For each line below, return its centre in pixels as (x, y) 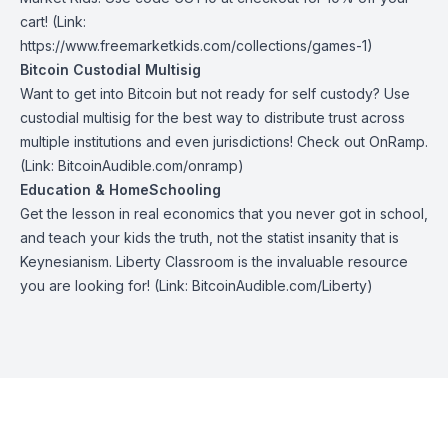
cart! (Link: (53, 21)
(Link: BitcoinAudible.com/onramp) (132, 165)
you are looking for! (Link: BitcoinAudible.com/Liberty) (196, 285)
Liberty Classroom (175, 261)
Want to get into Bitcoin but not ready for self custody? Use (215, 93)
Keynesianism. (68, 261)
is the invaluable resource (321, 261)
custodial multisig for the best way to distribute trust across (212, 117)
